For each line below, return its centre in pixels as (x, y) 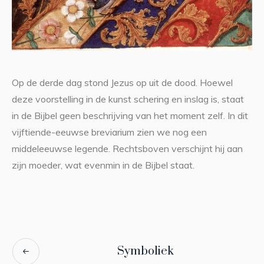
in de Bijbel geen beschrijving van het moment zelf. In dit (130, 115)
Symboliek (146, 251)
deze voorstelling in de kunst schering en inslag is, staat (128, 99)
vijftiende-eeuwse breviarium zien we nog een (109, 132)
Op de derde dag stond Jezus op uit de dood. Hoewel (122, 82)
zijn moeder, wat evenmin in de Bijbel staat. (103, 165)
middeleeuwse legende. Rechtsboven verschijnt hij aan (127, 148)
